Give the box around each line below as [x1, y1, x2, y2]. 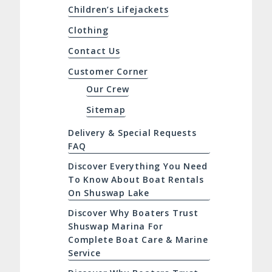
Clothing [67, 24, 109, 36]
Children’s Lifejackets [67, 4, 169, 16]
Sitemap [86, 104, 126, 116]
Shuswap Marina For [67, 220, 163, 233]
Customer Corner [67, 66, 148, 78]
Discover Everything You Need [67, 160, 208, 172]
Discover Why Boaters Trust [67, 207, 199, 219]
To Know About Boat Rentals [67, 174, 204, 186]
